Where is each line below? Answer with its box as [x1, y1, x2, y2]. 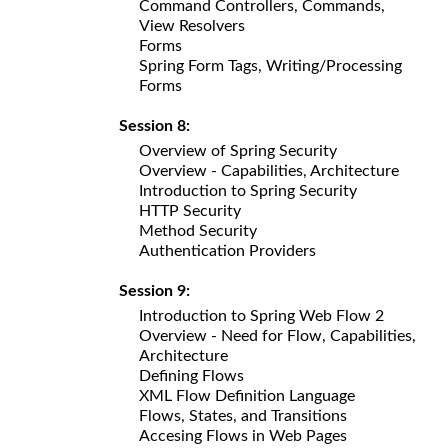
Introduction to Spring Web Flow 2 [139, 307, 384, 324]
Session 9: [119, 282, 198, 299]
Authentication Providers [139, 242, 316, 259]
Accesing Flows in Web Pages [139, 427, 347, 444]
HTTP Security [139, 202, 241, 219]
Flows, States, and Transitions [139, 407, 347, 424]
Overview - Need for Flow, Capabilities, [139, 327, 416, 344]
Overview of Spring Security [139, 142, 337, 159]
